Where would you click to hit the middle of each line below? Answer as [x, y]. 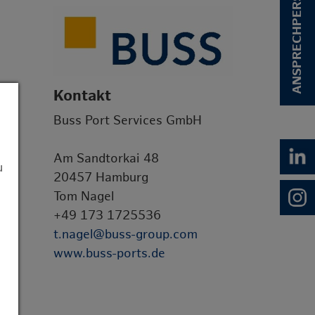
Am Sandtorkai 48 [106, 159]
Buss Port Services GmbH [128, 121]
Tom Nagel [84, 197]
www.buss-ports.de [109, 254]
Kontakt [82, 96]
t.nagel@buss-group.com [126, 235]
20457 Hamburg [101, 178]
